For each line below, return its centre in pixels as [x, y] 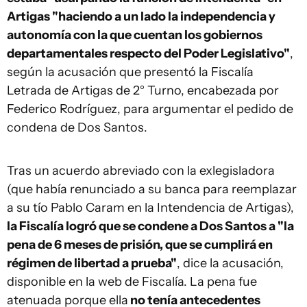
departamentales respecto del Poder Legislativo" [148, 53]
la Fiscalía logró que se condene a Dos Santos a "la [150, 226]
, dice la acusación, [230, 263]
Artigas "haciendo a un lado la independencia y [141, 16]
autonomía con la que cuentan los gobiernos [135, 35]
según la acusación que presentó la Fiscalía [130, 72]
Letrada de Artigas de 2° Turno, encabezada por [143, 90]
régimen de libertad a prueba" [92, 263]
